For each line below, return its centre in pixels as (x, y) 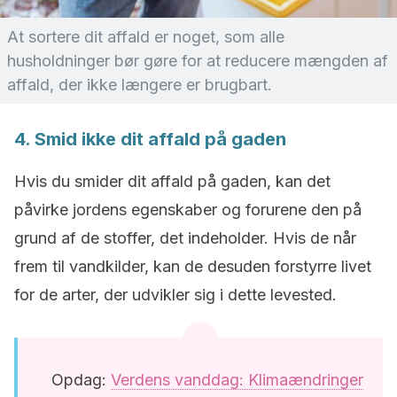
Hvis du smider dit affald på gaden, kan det (172, 181)
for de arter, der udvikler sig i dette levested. (175, 295)
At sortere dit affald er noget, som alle (146, 37)
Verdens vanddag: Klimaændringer (237, 380)
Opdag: (81, 380)
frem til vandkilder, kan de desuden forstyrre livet (193, 266)
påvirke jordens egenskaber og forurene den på (188, 210)
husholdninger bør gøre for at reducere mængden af (198, 61)
